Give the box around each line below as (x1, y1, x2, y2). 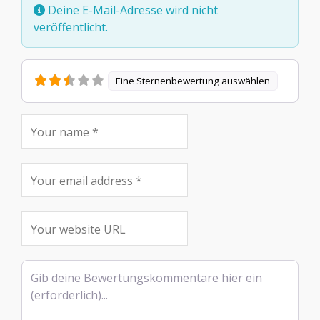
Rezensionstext (21, 260, 103, 276)
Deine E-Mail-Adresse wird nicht (45, 2, 218, 19)
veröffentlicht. (34, 19, 108, 36)
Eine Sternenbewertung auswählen (116, 74, 271, 88)
